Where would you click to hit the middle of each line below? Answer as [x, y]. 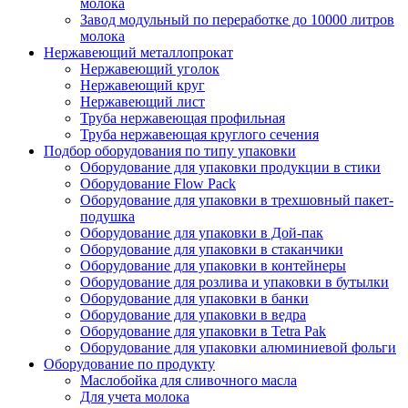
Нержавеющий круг [143, 85]
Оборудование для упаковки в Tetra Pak [203, 331]
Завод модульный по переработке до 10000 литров [237, 19]
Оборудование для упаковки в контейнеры [213, 265]
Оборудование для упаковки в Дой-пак [202, 232]
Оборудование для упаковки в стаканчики [212, 249]
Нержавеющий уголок [150, 68]
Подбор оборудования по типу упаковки [170, 150]
